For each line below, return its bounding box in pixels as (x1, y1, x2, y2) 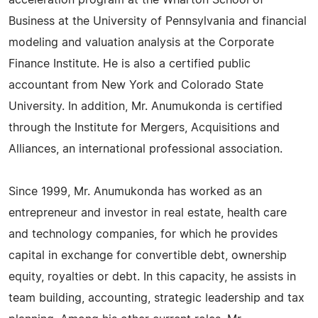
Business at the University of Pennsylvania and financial (9, 16, 307, 27)
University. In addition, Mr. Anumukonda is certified (9, 101, 283, 112)
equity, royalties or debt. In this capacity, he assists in (9, 271, 296, 283)
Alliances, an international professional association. (9, 143, 283, 155)
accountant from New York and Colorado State (9, 79, 263, 91)
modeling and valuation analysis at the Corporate (9, 37, 274, 48)
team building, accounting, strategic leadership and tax (9, 292, 305, 304)
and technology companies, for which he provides (9, 229, 278, 240)
